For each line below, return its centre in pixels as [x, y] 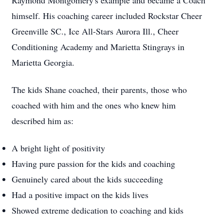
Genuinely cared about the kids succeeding [87, 179]
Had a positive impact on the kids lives [80, 195]
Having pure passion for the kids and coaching [93, 163]
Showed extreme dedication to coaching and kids [98, 210]
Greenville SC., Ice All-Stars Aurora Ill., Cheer [95, 31]
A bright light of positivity [58, 148]
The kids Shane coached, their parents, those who [99, 90]
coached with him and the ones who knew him [94, 105]
